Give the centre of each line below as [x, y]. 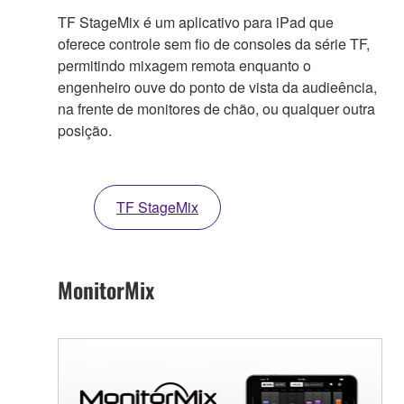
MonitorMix [106, 290]
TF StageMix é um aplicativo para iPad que [196, 23]
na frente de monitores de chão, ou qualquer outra [216, 109]
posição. [85, 131]
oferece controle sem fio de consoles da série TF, [214, 44]
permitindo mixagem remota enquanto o [184, 66]
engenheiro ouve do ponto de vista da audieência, [217, 87]
